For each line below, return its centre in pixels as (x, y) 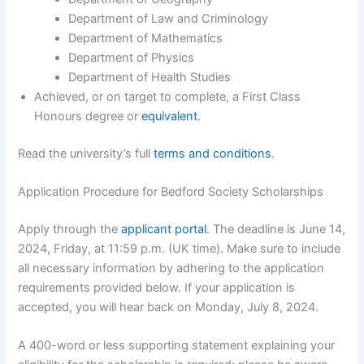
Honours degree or (88, 116)
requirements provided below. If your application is (157, 287)
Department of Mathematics (146, 38)
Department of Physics (132, 57)
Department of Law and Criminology (169, 18)
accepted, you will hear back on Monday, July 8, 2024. (170, 307)
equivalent (170, 116)
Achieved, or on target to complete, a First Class (168, 96)
